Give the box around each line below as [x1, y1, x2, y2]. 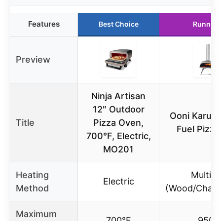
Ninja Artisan [91, 90, 146, 101]
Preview [16, 54, 50, 65]
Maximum [16, 208, 57, 219]
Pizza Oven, [93, 117, 144, 128]
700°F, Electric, [86, 130, 151, 141]
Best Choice [98, 19, 139, 28]
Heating [16, 169, 49, 180]
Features [28, 19, 60, 29]
